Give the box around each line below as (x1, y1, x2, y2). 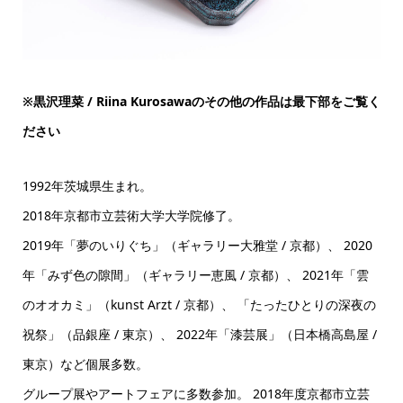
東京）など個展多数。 (22, 354, 148, 372)
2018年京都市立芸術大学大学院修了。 (22, 206, 240, 224)
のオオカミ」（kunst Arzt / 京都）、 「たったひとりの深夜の (22, 295, 376, 313)
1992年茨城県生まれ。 (22, 176, 152, 194)
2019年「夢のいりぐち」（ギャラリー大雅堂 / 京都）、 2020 (22, 236, 372, 254)
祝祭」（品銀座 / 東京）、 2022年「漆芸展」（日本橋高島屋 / (22, 325, 377, 343)
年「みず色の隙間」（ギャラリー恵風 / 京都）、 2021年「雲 (22, 265, 369, 283)
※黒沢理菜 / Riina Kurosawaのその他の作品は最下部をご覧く (22, 92, 381, 110)
